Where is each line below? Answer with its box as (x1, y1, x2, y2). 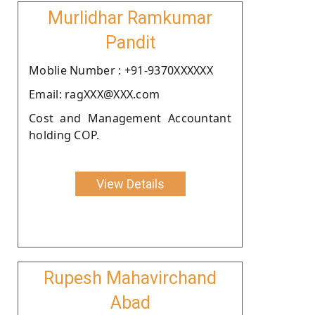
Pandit (105, 32, 155, 53)
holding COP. (29, 127, 100, 143)
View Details (96, 176, 165, 191)
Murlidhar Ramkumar (48, 7, 212, 28)
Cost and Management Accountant (29, 110, 231, 126)
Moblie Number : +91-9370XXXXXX (29, 62, 213, 78)
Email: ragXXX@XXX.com (29, 86, 160, 102)
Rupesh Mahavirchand (44, 267, 217, 288)
